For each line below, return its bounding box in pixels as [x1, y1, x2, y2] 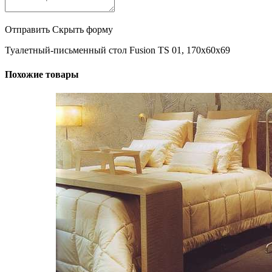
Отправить [5, 24, 50, 35]
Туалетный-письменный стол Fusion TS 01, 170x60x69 [5, 45, 230, 56]
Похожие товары [5, 69, 79, 80]
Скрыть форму [52, 24, 113, 35]
